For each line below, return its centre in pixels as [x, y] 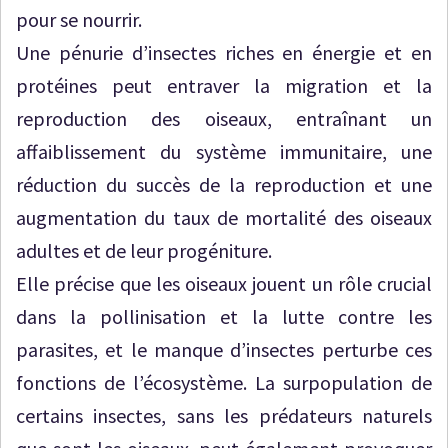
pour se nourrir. [79, 19]
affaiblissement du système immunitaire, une [224, 151]
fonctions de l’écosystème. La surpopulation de [224, 382]
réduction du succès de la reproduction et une [224, 184]
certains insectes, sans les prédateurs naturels [224, 415]
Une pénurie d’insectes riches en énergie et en [224, 52]
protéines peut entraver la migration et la [224, 85]
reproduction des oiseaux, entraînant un [224, 118]
